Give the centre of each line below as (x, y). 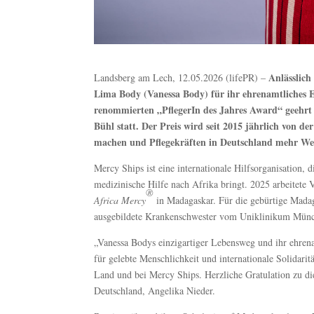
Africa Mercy (120, 200)
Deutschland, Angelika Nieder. (155, 290)
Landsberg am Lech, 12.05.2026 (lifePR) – (182, 77)
